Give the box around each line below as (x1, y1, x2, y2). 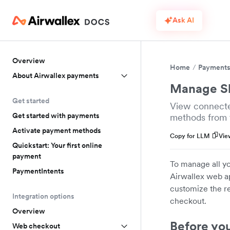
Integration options (12, 191, 74, 201)
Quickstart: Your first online (12, 141, 102, 150)
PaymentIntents (12, 166, 64, 176)
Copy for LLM (170, 132, 210, 140)
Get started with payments (12, 111, 100, 120)
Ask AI (172, 15, 194, 25)
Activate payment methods (12, 126, 101, 135)
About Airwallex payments (12, 71, 99, 80)
